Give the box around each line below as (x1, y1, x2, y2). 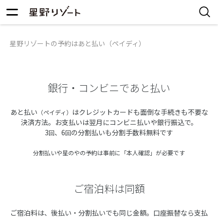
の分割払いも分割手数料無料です (71, 127, 173, 137)
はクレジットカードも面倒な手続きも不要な (72, 107, 208, 117)
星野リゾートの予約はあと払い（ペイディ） (10, 38, 145, 48)
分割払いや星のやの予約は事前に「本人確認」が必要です (33, 148, 185, 157)
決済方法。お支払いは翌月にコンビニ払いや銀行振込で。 (20, 117, 198, 127)
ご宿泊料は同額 (73, 181, 145, 196)
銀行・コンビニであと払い (48, 80, 170, 95)
